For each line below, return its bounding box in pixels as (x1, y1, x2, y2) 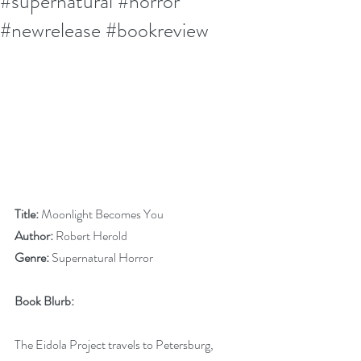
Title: (15, 205, 39, 223)
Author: (15, 226, 53, 245)
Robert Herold (53, 226, 127, 245)
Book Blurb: (15, 292, 74, 310)
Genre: (15, 248, 49, 267)
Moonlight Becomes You (39, 205, 164, 223)
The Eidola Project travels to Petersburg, (15, 335, 216, 354)
